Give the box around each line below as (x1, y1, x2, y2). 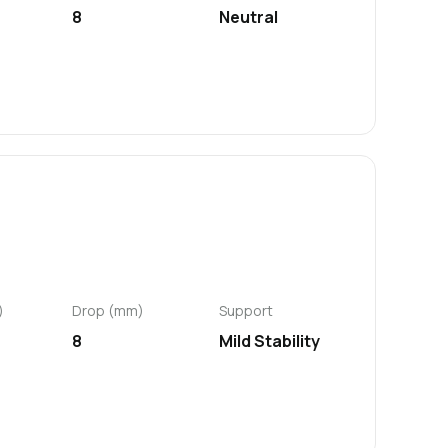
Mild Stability (218, 330, 320, 353)
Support (218, 301, 273, 321)
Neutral (218, 6, 278, 29)
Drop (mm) (72, 301, 145, 321)
